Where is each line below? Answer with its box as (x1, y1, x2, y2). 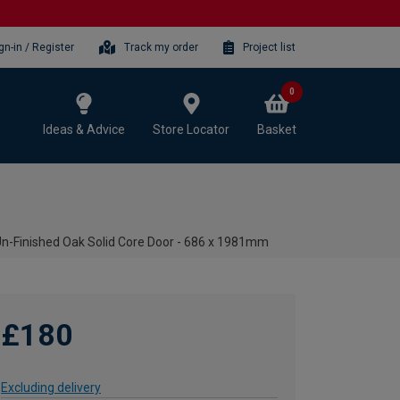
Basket (257, 121, 296, 137)
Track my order (124, 40, 199, 54)
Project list (243, 40, 296, 54)
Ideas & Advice (43, 121, 125, 137)
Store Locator (153, 121, 229, 137)
